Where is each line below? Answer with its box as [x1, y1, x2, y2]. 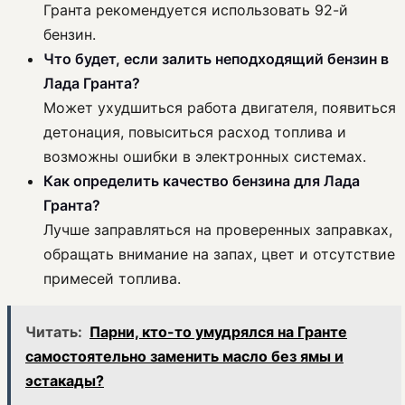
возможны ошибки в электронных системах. [43, 147, 366, 166]
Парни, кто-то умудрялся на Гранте [89, 323, 347, 342]
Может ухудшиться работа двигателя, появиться [43, 99, 396, 118]
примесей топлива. [43, 269, 181, 288]
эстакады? [25, 372, 104, 391]
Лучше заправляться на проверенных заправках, [43, 221, 392, 240]
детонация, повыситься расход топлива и [43, 123, 346, 142]
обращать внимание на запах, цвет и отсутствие [43, 245, 395, 264]
